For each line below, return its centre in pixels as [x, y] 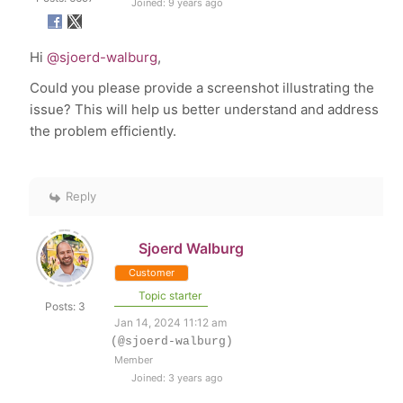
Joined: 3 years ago [176, 378]
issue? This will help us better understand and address [205, 109]
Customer [152, 273]
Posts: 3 [65, 306]
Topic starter [169, 296]
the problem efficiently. [103, 131]
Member [134, 360]
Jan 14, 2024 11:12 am [171, 322]
